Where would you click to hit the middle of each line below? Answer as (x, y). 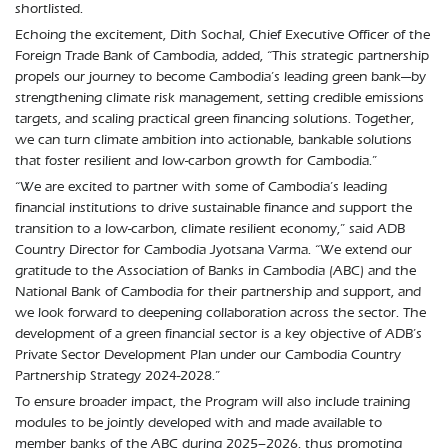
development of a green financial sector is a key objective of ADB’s (218, 334)
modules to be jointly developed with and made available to (198, 423)
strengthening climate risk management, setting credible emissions (219, 98)
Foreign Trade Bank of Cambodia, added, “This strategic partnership (222, 56)
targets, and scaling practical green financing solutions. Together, (214, 119)
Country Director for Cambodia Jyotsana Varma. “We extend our (213, 250)
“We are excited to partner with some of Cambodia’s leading (201, 187)
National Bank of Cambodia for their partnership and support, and (218, 292)
